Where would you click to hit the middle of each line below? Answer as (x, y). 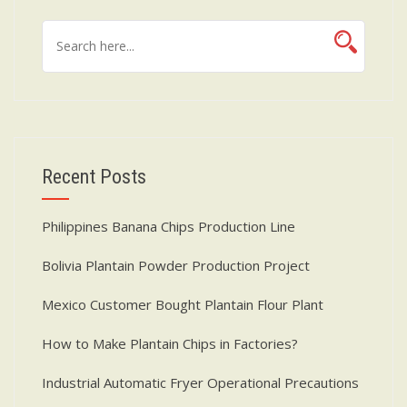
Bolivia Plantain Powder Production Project (176, 265)
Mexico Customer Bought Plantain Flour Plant (183, 304)
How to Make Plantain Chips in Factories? (170, 343)
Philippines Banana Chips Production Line (169, 226)
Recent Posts (94, 176)
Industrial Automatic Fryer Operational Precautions (200, 382)
